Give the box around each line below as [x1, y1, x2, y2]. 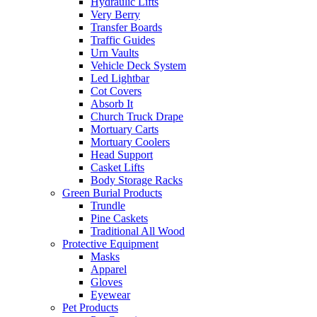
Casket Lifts [91, 161, 144, 173]
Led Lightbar [91, 72, 149, 84]
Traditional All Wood [91, 225, 185, 237]
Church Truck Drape [91, 110, 183, 122]
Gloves [91, 276, 122, 288]
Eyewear [91, 289, 130, 301]
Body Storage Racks [91, 174, 183, 186]
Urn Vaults [91, 47, 139, 59]
